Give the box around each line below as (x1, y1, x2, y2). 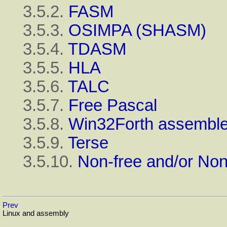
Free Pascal (68, 96, 157, 115)
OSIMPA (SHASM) (68, 21, 206, 40)
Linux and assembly (3, 209, 69, 218)
